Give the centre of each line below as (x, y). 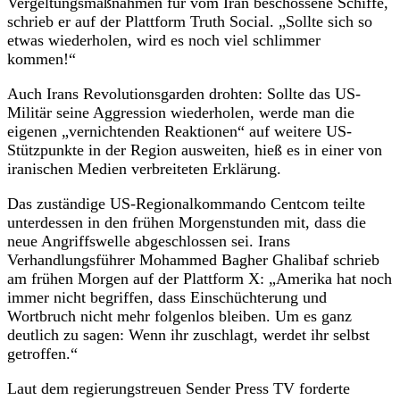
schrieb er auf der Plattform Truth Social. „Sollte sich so (190, 21)
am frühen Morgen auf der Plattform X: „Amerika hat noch (200, 278)
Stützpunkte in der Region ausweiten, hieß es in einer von (195, 150)
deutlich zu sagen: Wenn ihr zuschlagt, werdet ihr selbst (188, 334)
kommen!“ (42, 58)
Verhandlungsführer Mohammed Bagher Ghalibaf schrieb (193, 259)
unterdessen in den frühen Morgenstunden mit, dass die (187, 222)
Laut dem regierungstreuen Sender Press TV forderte (179, 388)
